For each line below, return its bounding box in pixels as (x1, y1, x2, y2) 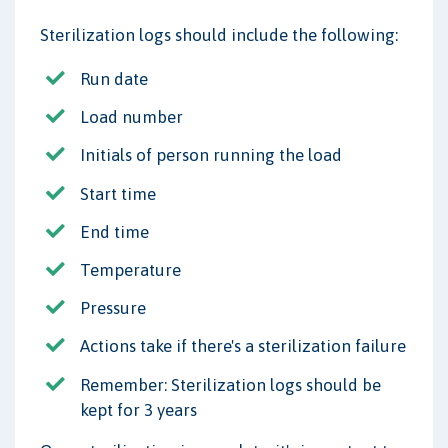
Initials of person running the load (80, 145, 342, 166)
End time (80, 221, 149, 242)
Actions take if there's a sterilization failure (80, 336, 406, 357)
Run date (80, 69, 148, 89)
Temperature (80, 259, 181, 280)
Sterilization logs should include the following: (40, 25, 398, 45)
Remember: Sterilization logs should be (80, 374, 381, 395)
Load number (80, 107, 183, 128)
